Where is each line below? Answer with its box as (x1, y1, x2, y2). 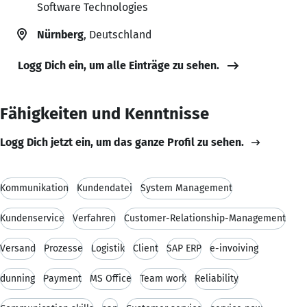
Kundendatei (77, 182, 132, 194)
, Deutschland (84, 27, 151, 41)
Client (133, 242, 158, 254)
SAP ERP (167, 242, 201, 254)
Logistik (91, 242, 125, 254)
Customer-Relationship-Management (124, 212, 286, 224)
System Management (140, 182, 232, 194)
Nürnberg (37, 27, 84, 41)
